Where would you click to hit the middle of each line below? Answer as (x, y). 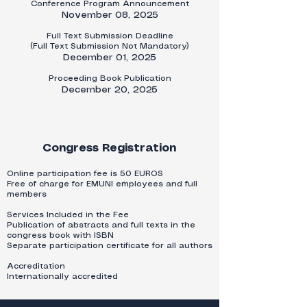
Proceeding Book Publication (110, 78)
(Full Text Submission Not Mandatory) (110, 46)
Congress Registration (109, 148)
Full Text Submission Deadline (110, 36)
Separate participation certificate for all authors (110, 246)
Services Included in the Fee (68, 215)
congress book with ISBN (60, 235)
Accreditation (36, 266)
